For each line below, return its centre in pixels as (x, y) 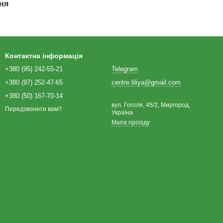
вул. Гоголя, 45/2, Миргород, (151, 105)
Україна (122, 112)
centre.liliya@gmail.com (146, 82)
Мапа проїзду (131, 122)
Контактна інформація (44, 56)
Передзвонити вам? (33, 109)
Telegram (125, 69)
